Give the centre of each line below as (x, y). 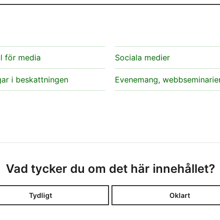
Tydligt (41, 195)
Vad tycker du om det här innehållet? (110, 169)
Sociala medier (142, 57)
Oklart (180, 195)
